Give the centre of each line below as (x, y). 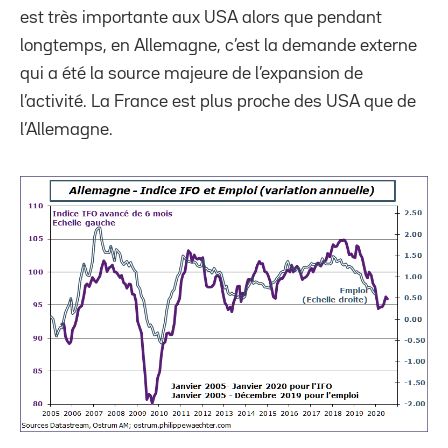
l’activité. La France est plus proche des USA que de (218, 101)
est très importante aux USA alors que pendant (201, 17)
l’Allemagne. (66, 129)
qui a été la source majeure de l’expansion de (191, 73)
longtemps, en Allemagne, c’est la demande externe (218, 45)
